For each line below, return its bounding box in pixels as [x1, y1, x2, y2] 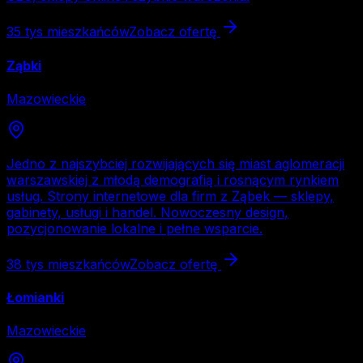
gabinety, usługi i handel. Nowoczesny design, [6, 203, 288, 220]
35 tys [6, 23, 43, 41]
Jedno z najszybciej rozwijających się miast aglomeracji [6, 155, 344, 172]
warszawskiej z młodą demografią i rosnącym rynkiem [6, 171, 339, 188]
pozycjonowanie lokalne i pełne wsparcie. [6, 220, 263, 237]
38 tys [6, 255, 44, 272]
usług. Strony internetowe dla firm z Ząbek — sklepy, [6, 187, 334, 204]
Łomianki [6, 289, 64, 306]
